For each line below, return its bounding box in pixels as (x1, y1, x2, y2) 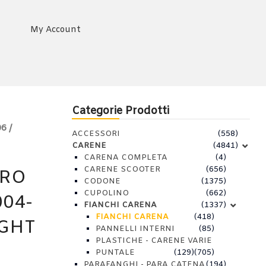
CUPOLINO (84, 188, 129, 198)
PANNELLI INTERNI (96, 224, 175, 234)
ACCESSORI (72, 129, 120, 139)
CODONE (84, 176, 121, 186)
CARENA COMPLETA (84, 153, 167, 163)
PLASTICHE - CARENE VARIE (96, 236, 212, 246)
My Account (30, 24, 81, 36)
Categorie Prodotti (72, 104, 169, 118)
